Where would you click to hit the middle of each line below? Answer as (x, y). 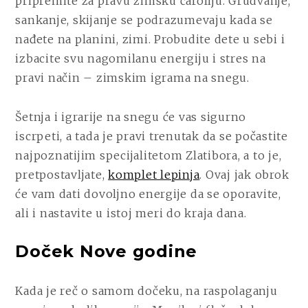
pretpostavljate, (62, 174)
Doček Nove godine (107, 252)
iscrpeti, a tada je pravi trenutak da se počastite (152, 136)
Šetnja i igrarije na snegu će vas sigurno (131, 117)
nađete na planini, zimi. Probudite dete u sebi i (150, 39)
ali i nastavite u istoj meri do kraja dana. (133, 213)
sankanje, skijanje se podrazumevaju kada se (144, 20)
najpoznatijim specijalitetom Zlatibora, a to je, (148, 155)
